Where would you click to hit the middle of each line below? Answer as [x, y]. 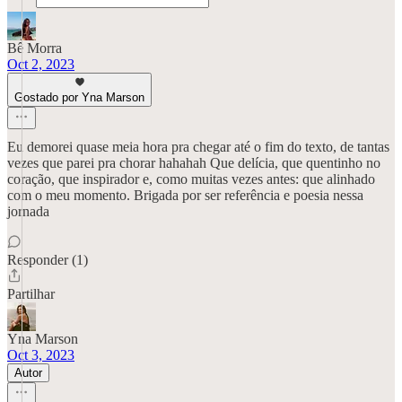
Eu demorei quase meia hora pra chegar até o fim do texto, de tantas [198, 147]
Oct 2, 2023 [41, 64]
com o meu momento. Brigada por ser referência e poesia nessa [185, 195]
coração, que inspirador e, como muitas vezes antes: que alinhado [191, 179]
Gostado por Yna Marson [79, 97]
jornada [28, 211]
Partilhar [31, 294]
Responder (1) [48, 260]
